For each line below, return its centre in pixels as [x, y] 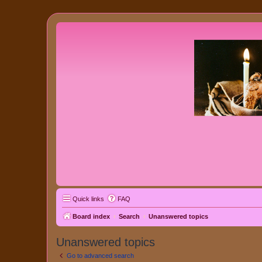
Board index [91, 217]
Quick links [88, 199]
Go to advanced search [100, 256]
